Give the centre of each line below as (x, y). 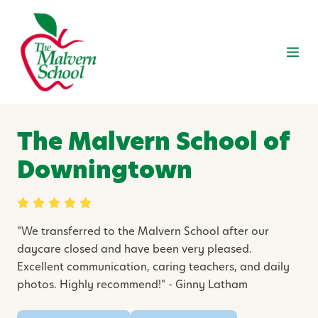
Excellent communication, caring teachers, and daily (153, 266)
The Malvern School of (153, 142)
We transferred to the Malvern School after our (145, 231)
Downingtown (105, 170)
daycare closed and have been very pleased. (135, 248)
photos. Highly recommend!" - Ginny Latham (132, 284)
